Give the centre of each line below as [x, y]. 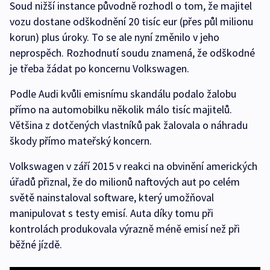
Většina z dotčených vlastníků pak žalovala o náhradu [129, 125]
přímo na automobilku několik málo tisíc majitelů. [121, 109]
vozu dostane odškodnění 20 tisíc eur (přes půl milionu [131, 21]
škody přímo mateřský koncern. [81, 141]
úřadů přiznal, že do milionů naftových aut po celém [125, 182]
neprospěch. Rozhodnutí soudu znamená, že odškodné [132, 53]
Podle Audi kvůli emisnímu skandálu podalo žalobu [123, 94]
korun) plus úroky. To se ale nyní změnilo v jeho [115, 37]
